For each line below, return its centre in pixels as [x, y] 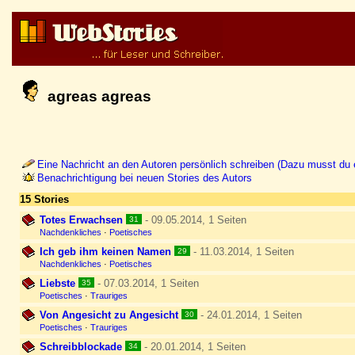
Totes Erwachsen [81, 220]
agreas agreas [99, 96]
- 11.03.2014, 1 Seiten [242, 252]
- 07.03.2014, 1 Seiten [147, 283]
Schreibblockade [81, 347]
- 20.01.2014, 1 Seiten [193, 347]
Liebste [57, 283]
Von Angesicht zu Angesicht [109, 315]
